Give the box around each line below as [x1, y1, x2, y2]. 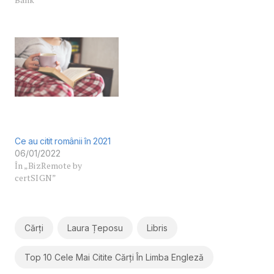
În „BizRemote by [14, 160, 83, 172]
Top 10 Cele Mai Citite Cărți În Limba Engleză [24, 252, 204, 263]
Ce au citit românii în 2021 [14, 136, 111, 147]
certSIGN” [14, 172, 56, 184]
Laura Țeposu [67, 223, 123, 234]
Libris [146, 223, 168, 234]
